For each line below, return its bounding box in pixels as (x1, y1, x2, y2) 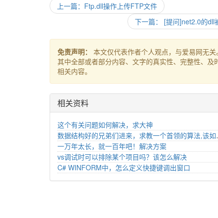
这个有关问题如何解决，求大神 (57, 120, 153, 129)
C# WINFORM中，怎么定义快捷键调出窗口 (57, 163, 190, 172)
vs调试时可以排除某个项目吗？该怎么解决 (57, 152, 187, 162)
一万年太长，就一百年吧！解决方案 (57, 141, 166, 151)
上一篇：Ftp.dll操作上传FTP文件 (57, 1, 157, 11)
